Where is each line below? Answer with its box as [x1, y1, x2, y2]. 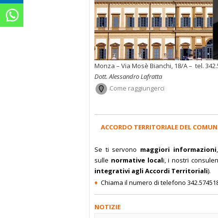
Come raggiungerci [109, 84, 164, 93]
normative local [110, 156, 163, 164]
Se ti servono [94, 145, 137, 154]
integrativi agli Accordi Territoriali [94, 166, 208, 175]
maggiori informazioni [137, 145, 217, 154]
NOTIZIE [94, 202, 121, 211]
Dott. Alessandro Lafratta [94, 72, 162, 81]
